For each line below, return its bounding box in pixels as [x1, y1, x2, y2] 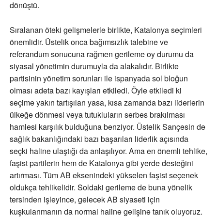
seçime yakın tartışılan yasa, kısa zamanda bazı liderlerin [10, 97, 204, 108]
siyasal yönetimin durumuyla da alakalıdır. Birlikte [10, 61, 179, 72]
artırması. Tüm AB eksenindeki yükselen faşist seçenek [10, 170, 198, 181]
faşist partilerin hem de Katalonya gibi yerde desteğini [10, 157, 193, 169]
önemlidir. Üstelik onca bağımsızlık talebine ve [10, 36, 168, 48]
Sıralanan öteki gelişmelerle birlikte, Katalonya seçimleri [10, 24, 202, 36]
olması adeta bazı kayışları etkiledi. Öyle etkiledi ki [10, 85, 182, 96]
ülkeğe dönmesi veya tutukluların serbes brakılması [10, 109, 185, 121]
